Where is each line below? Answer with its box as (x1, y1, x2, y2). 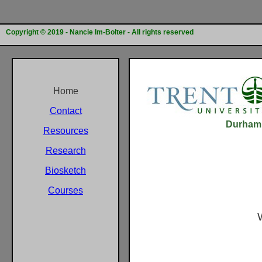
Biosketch (45, 166, 86, 175)
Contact (49, 106, 82, 116)
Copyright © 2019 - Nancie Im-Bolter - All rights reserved (6, 28, 194, 36)
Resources (43, 126, 88, 136)
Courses (48, 185, 83, 195)
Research (45, 146, 86, 156)
